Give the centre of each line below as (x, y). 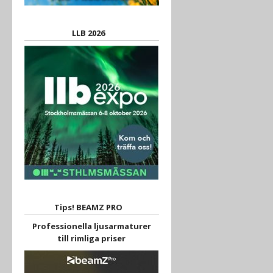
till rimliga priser (92, 239)
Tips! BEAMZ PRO (89, 207)
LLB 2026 (89, 33)
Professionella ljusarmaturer (91, 226)
